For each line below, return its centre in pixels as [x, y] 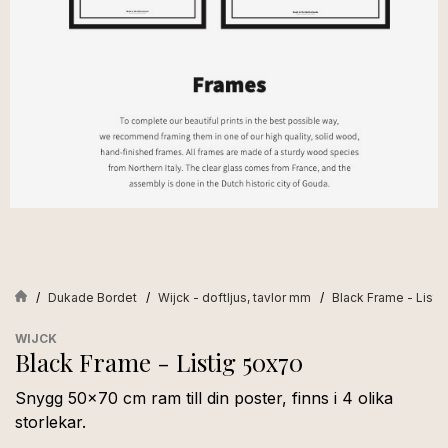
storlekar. [50, 421]
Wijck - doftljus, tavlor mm [234, 297]
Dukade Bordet [92, 297]
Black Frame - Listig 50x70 [159, 361]
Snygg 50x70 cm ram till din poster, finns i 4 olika [204, 397]
